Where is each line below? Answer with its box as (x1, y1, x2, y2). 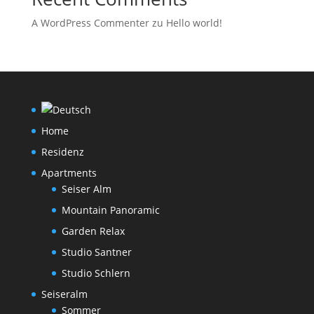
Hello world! (165, 16, 222, 29)
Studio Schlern (61, 266, 130, 280)
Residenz (41, 145, 84, 158)
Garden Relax (61, 224, 125, 238)
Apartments (41, 166, 97, 179)
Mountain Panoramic (61, 203, 160, 217)
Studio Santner (61, 245, 132, 259)
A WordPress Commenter (31, 16, 149, 29)
